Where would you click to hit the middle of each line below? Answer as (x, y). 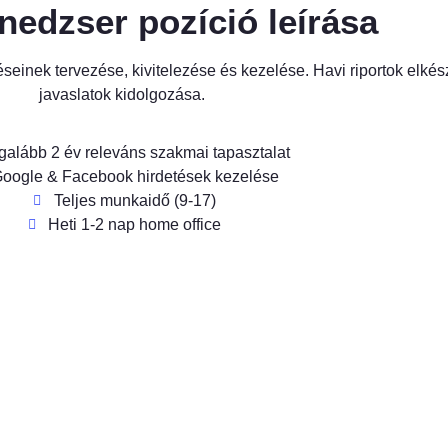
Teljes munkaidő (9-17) (134, 201)
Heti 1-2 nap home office (135, 225)
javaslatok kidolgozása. (122, 94)
